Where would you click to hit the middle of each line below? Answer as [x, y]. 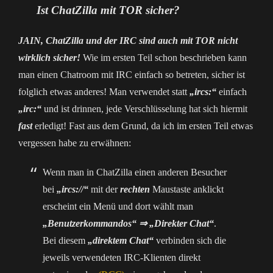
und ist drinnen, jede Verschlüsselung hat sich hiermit [144, 109]
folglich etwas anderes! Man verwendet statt [104, 92]
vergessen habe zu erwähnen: [75, 143]
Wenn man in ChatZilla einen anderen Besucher [135, 172]
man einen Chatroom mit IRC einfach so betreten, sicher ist [132, 75]
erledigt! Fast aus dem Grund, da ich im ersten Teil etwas [143, 126]
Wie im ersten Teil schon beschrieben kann [164, 58]
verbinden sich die [190, 240]
